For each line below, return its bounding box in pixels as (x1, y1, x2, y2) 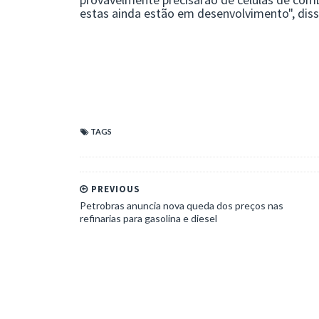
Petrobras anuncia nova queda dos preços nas (80, 199, 283, 211)
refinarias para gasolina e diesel (80, 211, 217, 224)
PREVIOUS (88, 182, 140, 195)
